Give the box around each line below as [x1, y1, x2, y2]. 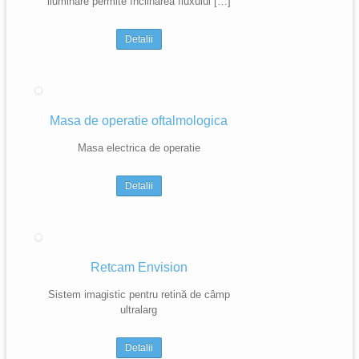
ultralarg [120, 304, 157, 316]
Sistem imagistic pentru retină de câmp [47, 288, 230, 301]
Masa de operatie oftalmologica [50, 114, 228, 127]
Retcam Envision [90, 260, 188, 274]
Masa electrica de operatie [77, 142, 200, 154]
